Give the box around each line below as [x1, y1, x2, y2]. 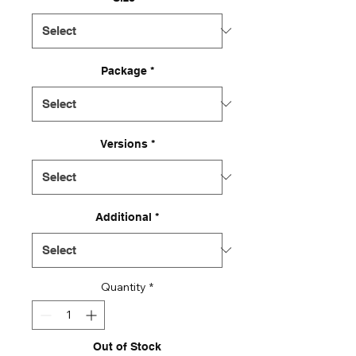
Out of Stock [93, 339, 161, 353]
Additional [95, 210, 152, 223]
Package [100, 64, 147, 77]
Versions [99, 137, 148, 150]
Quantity [101, 279, 146, 294]
